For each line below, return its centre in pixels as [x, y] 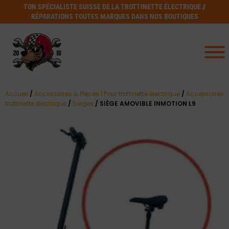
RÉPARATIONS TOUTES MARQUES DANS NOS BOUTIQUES [114, 16]
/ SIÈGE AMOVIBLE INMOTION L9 [145, 104]
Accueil [17, 94]
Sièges [83, 104]
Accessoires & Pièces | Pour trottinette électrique [107, 94]
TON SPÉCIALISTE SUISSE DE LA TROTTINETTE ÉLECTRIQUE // [114, 7]
